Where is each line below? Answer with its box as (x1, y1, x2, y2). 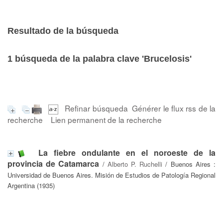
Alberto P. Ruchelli (107, 159, 163, 169)
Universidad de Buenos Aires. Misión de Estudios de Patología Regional (7, 170, 216, 180)
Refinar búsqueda (65, 103, 128, 113)
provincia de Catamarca (7, 157, 100, 169)
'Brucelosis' (142, 54, 192, 64)
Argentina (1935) (7, 180, 55, 190)
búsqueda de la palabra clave (12, 54, 142, 64)
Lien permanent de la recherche (51, 113, 162, 125)
